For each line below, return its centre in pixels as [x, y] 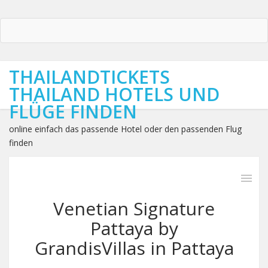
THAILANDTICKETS [89, 77]
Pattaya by [134, 228]
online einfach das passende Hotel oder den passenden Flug [125, 129]
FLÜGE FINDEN [73, 112]
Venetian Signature [134, 208]
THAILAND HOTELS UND [114, 94]
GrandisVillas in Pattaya [134, 248]
